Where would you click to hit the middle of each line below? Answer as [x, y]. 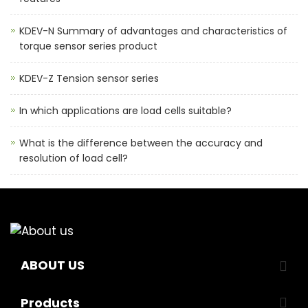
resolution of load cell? [74, 158]
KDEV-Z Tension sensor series [89, 78]
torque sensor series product [88, 46]
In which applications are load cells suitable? [125, 111]
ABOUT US [53, 265]
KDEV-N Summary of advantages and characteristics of [153, 31]
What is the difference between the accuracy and [141, 143]
